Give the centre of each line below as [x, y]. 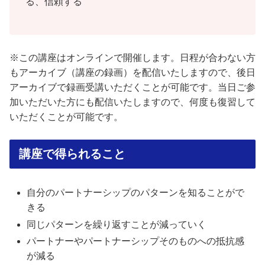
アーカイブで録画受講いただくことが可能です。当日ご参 [132, 88]
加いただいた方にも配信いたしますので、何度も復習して [132, 102]
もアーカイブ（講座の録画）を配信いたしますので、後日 [132, 73]
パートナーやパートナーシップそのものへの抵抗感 [136, 241]
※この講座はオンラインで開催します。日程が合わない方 [132, 58]
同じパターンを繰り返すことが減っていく [117, 224]
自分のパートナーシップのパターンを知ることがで [136, 193]
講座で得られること [72, 153]
